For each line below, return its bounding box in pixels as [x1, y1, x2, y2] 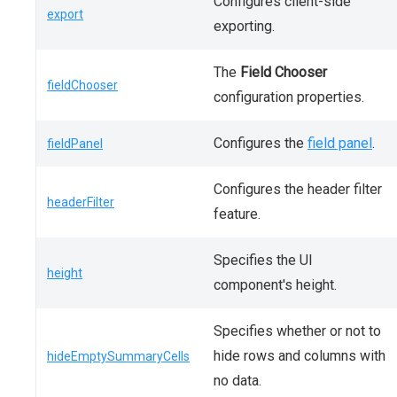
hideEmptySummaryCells [47, 349, 190, 363]
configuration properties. [214, 89, 364, 105]
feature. [214, 206, 261, 222]
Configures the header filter [214, 181, 382, 198]
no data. [214, 372, 261, 389]
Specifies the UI [214, 252, 313, 269]
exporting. [214, 18, 275, 35]
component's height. [214, 276, 337, 293]
